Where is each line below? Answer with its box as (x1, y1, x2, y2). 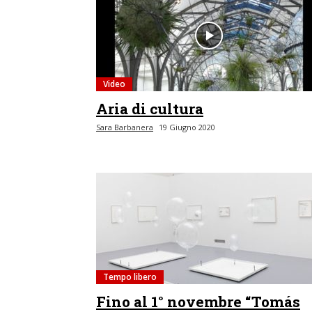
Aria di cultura (96, 99, 203, 118)
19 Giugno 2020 (159, 122, 215, 132)
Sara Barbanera (96, 122, 153, 132)
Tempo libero (103, 271, 157, 283)
